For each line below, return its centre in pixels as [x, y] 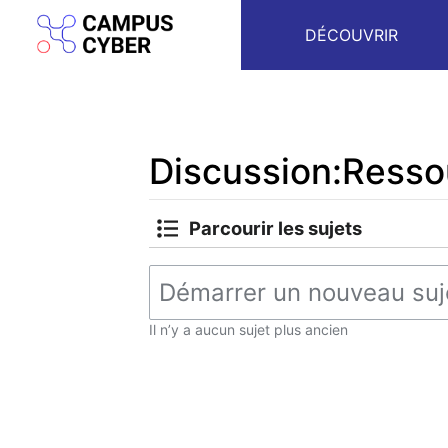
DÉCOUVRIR [352, 35]
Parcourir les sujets [276, 227]
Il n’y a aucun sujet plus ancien [248, 329]
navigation [242, 210]
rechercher [331, 210]
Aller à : [175, 210]
